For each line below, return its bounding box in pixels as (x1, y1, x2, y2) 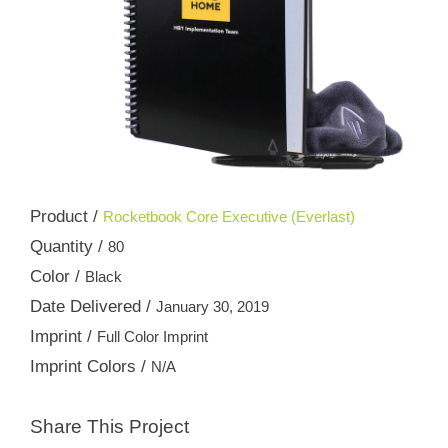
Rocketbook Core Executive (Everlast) (103, 208, 355, 225)
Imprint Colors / (30, 357, 151, 376)
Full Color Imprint (97, 328, 208, 345)
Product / (30, 207, 103, 226)
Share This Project (30, 416, 189, 437)
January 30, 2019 (156, 298, 269, 315)
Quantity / (30, 237, 108, 256)
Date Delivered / (30, 297, 156, 316)
